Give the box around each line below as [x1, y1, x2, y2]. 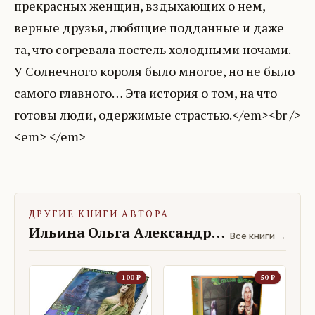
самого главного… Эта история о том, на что [14, 84, 277, 102]
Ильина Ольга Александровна [211, 223, 225, 243]
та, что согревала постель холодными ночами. [14, 41, 290, 58]
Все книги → [230, 230, 286, 242]
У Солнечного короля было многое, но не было [14, 63, 295, 80]
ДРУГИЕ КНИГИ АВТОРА [29, 207, 169, 221]
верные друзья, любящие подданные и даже [14, 19, 284, 37]
